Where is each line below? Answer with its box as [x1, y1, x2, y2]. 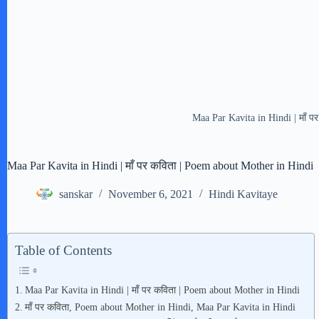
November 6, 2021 [108, 188, 193, 201]
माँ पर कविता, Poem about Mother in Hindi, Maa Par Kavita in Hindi [24, 301, 296, 313]
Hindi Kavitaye [209, 188, 278, 201]
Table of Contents [15, 243, 112, 258]
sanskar [59, 188, 93, 201]
